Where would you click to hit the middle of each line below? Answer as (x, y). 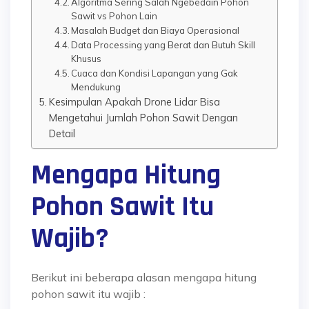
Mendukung (96, 87)
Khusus (87, 59)
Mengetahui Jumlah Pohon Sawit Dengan (143, 118)
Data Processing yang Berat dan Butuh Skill (163, 45)
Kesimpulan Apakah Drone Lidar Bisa (134, 102)
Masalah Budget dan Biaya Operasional (156, 30)
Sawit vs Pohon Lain (114, 16)
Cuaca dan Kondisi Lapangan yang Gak (155, 73)
